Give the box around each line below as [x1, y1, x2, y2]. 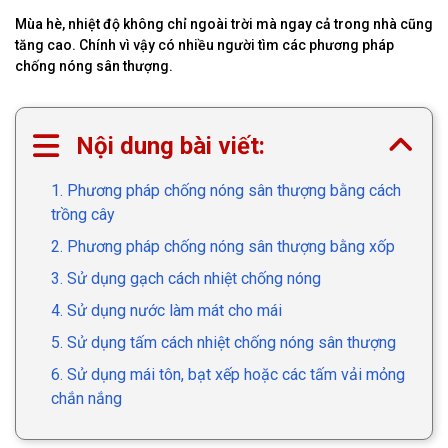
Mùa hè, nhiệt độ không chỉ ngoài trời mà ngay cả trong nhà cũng [15, 15, 433, 32]
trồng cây [51, 204, 115, 224]
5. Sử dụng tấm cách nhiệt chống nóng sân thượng [51, 332, 396, 352]
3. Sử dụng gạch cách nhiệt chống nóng [51, 268, 321, 288]
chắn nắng [51, 388, 122, 408]
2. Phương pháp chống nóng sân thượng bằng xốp [51, 236, 395, 256]
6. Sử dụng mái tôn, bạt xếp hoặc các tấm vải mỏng [51, 364, 405, 384]
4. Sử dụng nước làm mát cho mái [51, 300, 286, 320]
